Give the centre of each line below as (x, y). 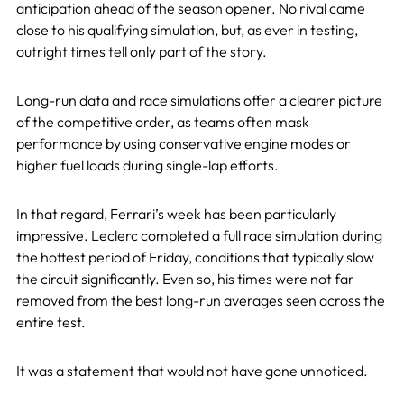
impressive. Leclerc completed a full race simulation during (199, 235)
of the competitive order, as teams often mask (162, 121)
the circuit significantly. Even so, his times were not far (185, 278)
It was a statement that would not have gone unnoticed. (192, 370)
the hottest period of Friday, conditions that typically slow (195, 257)
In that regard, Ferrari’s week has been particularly (176, 213)
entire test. (50, 321)
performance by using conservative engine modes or (183, 143)
